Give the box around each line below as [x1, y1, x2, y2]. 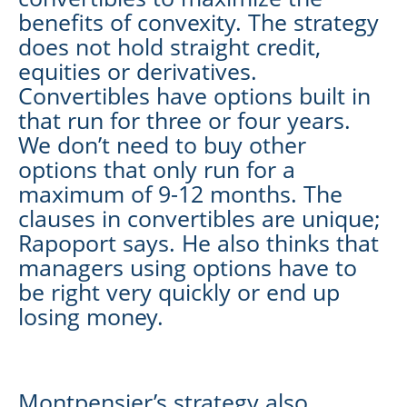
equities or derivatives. [18, 55, 257, 86]
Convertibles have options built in [18, 79, 371, 111]
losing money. [18, 300, 164, 332]
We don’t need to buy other [18, 128, 306, 160]
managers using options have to [18, 251, 357, 283]
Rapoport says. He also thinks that [18, 226, 379, 258]
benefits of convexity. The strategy [18, 5, 379, 37]
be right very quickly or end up [18, 275, 340, 307]
